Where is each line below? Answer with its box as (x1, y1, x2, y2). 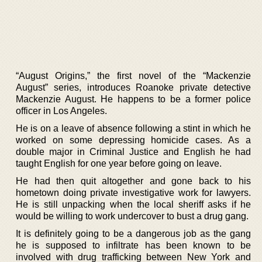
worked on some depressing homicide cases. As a (16, 135, 251, 145)
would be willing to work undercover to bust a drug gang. (16, 211, 249, 221)
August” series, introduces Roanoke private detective (16, 82, 251, 92)
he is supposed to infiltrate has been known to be (16, 240, 251, 250)
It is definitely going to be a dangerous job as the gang (16, 228, 251, 239)
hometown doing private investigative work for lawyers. (16, 187, 251, 198)
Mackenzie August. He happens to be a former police (16, 94, 251, 104)
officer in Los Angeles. (16, 105, 107, 116)
